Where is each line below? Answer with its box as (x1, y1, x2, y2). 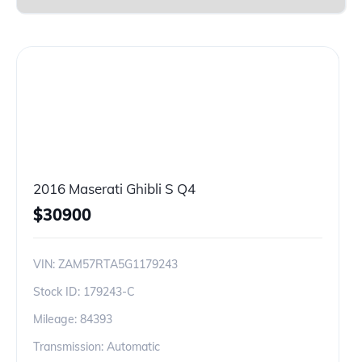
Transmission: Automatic (33, 339, 160, 354)
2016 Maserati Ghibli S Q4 (33, 180, 196, 197)
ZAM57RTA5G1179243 (58, 257, 178, 271)
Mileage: (33, 312, 80, 326)
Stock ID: (33, 284, 83, 299)
